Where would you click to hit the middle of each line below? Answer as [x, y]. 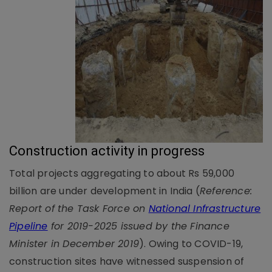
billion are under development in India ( [105, 191]
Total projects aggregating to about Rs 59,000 [122, 173]
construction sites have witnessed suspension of [127, 261]
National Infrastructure [205, 208]
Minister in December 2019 [74, 243]
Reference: [226, 191]
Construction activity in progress [107, 151]
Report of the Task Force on [79, 208]
